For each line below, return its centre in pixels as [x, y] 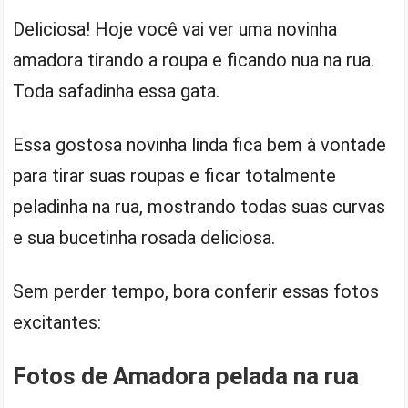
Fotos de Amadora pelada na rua [186, 376]
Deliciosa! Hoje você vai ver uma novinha [175, 29]
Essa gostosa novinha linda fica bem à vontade [200, 144]
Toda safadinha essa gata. [117, 91]
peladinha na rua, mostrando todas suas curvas [199, 206]
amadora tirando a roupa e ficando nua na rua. [194, 60]
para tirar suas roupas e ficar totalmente [175, 175]
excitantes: [57, 322]
